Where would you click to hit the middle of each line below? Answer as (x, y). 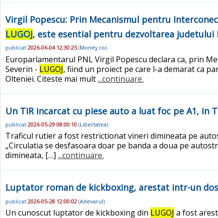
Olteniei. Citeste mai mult (52, 79)
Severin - (22, 69)
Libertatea (93, 125)
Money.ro (92, 48)
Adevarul (91, 201)
